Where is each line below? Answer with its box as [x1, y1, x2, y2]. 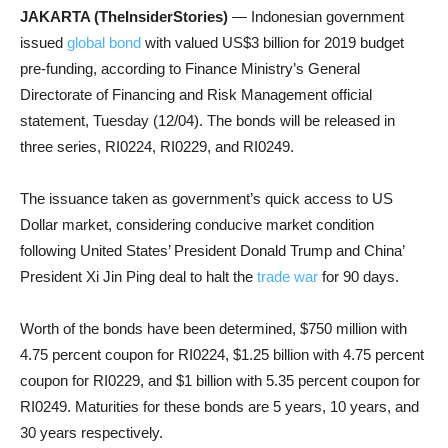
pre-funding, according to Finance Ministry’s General [20, 60, 360, 77]
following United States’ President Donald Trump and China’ [20, 242, 404, 259]
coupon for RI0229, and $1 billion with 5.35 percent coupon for [20, 372, 420, 389]
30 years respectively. [20, 424, 163, 441]
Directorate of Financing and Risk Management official [20, 86, 372, 103]
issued [20, 34, 67, 51]
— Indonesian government [228, 8, 404, 25]
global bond [67, 34, 141, 51]
